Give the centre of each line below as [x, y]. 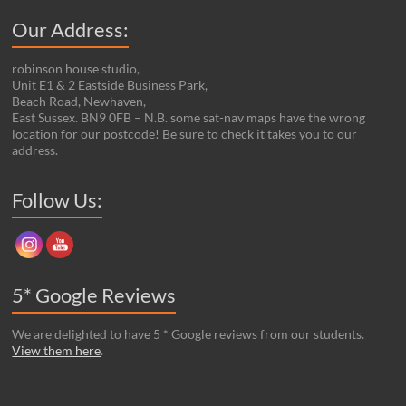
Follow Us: [58, 199]
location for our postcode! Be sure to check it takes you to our [185, 133]
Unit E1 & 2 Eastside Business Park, [110, 84]
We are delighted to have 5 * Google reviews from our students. [188, 333]
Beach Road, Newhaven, [79, 101]
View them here [57, 350]
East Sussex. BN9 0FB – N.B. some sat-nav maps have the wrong [189, 117]
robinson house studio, [76, 68]
